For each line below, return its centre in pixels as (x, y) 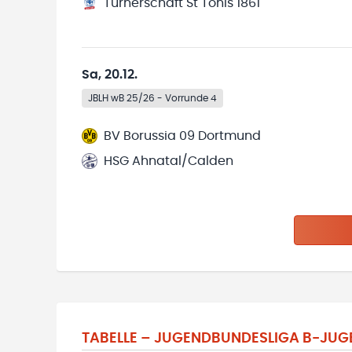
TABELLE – (118, 339)
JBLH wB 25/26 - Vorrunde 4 (152, 98)
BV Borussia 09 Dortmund (182, 136)
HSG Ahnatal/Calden (169, 161)
